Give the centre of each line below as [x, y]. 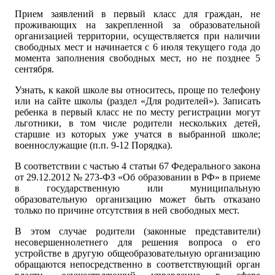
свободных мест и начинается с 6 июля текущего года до [137, 47]
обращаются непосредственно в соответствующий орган [137, 265]
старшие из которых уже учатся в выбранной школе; [137, 134]
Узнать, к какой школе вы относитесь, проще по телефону [137, 90]
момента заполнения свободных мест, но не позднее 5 [137, 58]
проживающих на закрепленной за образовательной [137, 25]
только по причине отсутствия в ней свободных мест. [127, 211]
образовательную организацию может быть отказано [137, 199]
